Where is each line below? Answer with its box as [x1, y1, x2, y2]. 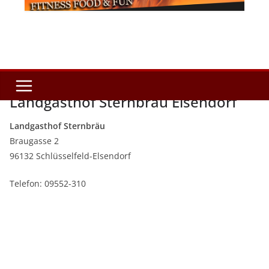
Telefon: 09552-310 [10, 178, 86, 190]
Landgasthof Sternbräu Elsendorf [10, 92, 237, 112]
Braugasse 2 [10, 135, 59, 147]
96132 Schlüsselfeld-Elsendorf [10, 150, 131, 162]
